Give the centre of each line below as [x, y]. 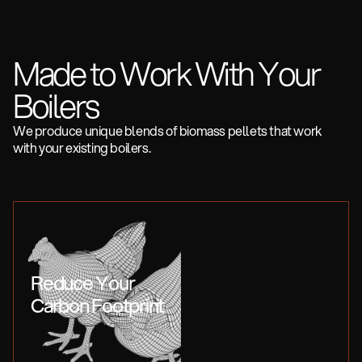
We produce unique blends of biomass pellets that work [167, 131]
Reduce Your [83, 283]
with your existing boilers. [82, 148]
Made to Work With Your [166, 74]
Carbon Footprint [97, 306]
